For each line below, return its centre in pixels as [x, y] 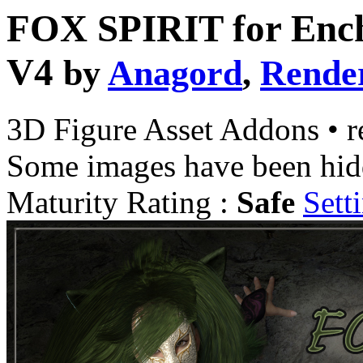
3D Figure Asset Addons [167, 130]
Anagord [175, 73]
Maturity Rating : [122, 203]
